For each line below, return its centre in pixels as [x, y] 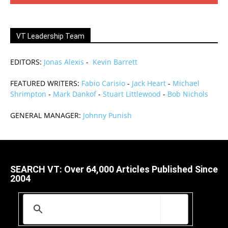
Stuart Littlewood [132, 94]
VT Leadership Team [50, 36]
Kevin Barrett [115, 62]
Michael [186, 83]
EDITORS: [27, 62]
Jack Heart [149, 83]
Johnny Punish [107, 116]
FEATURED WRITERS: [46, 83]
